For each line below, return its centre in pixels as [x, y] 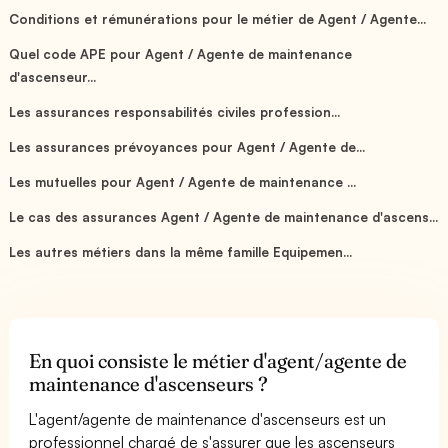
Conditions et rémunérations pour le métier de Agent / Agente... [218, 18]
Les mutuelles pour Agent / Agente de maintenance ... [183, 181]
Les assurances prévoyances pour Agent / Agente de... [187, 146]
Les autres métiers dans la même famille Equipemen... [181, 251]
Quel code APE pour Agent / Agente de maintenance [181, 53]
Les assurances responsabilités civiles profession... [175, 111]
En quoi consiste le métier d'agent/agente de [218, 360]
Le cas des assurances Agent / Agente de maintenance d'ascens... [224, 216]
